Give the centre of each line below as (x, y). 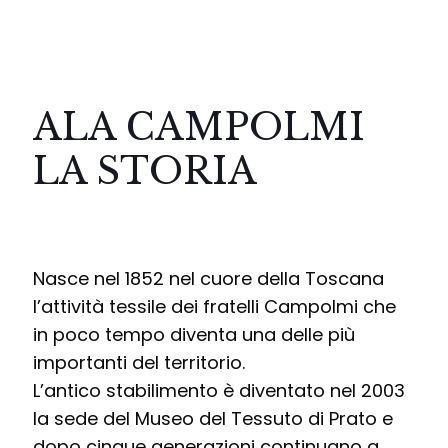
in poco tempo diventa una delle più (194, 334)
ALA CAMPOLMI (199, 127)
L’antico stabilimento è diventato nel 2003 (219, 390)
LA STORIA (145, 171)
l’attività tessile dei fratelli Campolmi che (214, 306)
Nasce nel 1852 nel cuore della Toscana (208, 278)
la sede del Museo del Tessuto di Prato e (213, 418)
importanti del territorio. (139, 362)
